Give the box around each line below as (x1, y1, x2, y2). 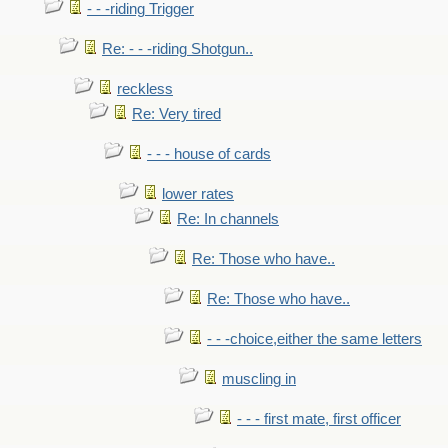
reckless (117, 81, 173, 97)
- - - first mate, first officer (237, 411, 401, 427)
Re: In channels (177, 211, 279, 227)
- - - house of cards (147, 146, 271, 162)
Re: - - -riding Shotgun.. (102, 41, 253, 57)
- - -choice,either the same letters (207, 331, 422, 347)
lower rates (162, 186, 234, 202)
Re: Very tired (132, 106, 221, 122)
